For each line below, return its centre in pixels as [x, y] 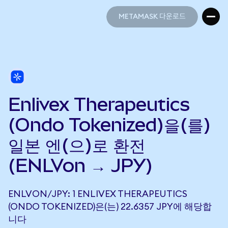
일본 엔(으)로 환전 [77, 145]
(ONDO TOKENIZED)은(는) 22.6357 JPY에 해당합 [110, 207]
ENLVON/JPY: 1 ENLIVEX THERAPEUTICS [98, 194]
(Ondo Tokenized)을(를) [109, 125]
